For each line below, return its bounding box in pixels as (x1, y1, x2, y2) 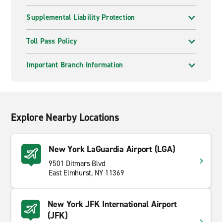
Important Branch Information (26, 60, 123, 70)
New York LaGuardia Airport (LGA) (49, 143, 175, 155)
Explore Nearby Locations (11, 111, 119, 124)
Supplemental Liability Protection (26, 12, 135, 22)
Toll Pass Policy (26, 36, 77, 46)
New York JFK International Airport (47, 198, 177, 210)
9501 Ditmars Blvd (49, 159, 106, 168)
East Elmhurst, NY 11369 (49, 168, 124, 178)
